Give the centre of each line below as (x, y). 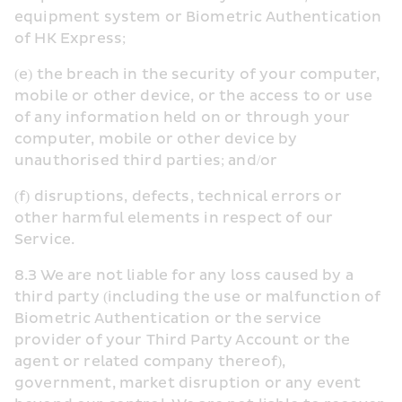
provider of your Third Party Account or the (183, 340)
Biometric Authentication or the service (168, 319)
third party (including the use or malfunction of (198, 297)
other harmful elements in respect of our (174, 218)
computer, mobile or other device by (156, 139)
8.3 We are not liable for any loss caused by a (184, 275)
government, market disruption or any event (188, 383)
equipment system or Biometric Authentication (198, 17)
